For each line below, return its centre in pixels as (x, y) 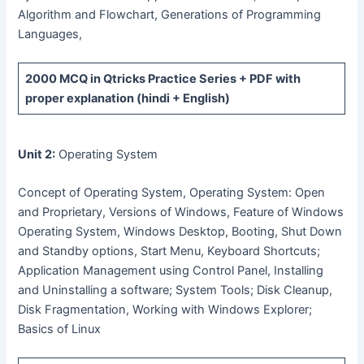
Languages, (50, 34)
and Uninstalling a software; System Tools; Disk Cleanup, (175, 290)
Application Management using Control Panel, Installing (171, 271)
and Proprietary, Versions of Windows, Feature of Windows (181, 212)
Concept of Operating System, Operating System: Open (172, 193)
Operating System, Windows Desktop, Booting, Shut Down (180, 232)
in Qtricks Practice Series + (168, 79)
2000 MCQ (56, 79)
